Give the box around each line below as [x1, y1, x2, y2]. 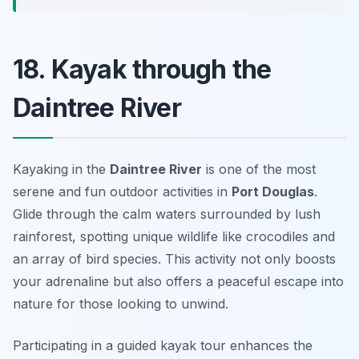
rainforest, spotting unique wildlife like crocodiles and [13, 228, 335, 244]
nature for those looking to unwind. [13, 295, 228, 312]
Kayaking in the [13, 160, 110, 177]
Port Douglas [232, 183, 314, 200]
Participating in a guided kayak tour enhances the [13, 337, 313, 353]
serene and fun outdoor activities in [13, 183, 232, 200]
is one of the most [202, 160, 316, 177]
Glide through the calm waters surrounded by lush [13, 205, 321, 222]
